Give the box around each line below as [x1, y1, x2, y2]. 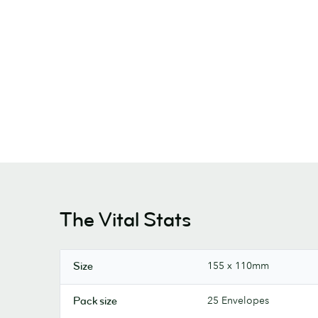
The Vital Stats [60, 207, 191, 233]
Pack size [73, 294, 117, 308]
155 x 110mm [207, 258, 269, 272]
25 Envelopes [207, 293, 269, 307]
